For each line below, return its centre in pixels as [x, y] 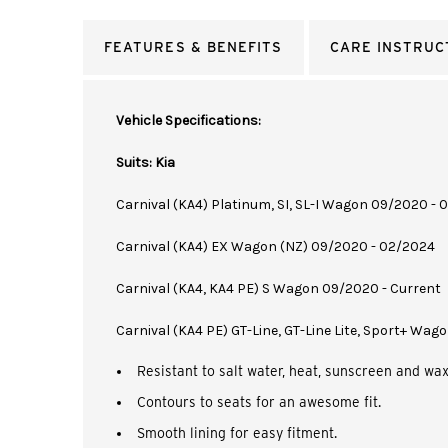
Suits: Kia [145, 162]
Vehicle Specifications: [188, 120]
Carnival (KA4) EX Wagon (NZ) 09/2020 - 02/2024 [275, 246]
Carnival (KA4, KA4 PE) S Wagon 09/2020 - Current [278, 288]
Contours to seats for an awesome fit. [259, 402]
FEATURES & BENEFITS [193, 47]
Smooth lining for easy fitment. [237, 433]
